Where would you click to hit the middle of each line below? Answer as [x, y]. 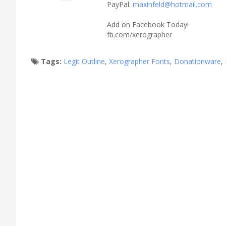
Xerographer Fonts [139, 61]
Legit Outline [84, 61]
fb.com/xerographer [139, 35]
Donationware [197, 61]
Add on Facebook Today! [148, 24]
